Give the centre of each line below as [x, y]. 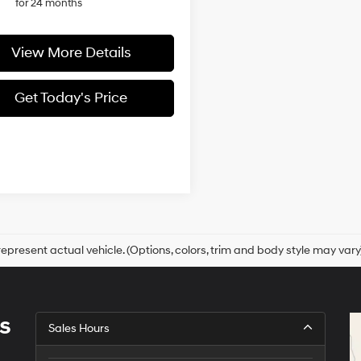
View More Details [71, 52]
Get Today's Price [71, 98]
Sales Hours [79, 328]
